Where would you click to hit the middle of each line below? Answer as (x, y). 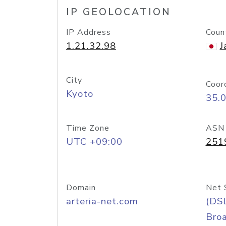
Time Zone (88, 128)
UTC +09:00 (94, 142)
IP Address (89, 32)
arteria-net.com (102, 201)
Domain (81, 188)
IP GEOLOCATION (119, 12)
